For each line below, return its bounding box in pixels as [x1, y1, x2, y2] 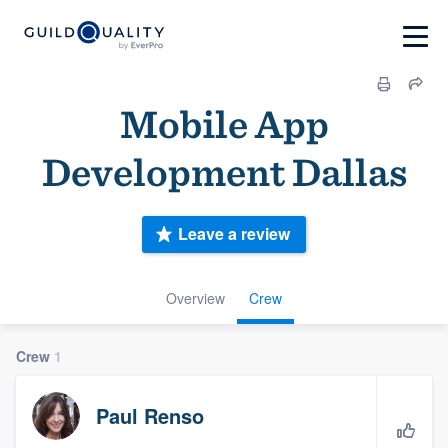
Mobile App [119, 100, 329, 148]
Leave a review [178, 222, 290, 246]
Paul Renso [96, 400, 204, 430]
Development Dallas [41, 148, 407, 196]
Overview [166, 287, 225, 308]
